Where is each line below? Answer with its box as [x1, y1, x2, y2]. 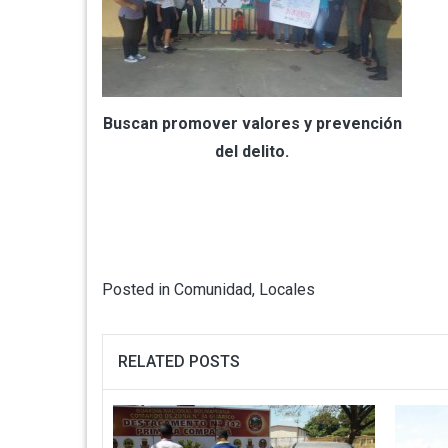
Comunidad [174, 279, 252, 299]
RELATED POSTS [118, 351, 240, 371]
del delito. [215, 141, 289, 161]
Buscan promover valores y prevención [102, 113, 402, 133]
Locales [259, 279, 315, 299]
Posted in [102, 279, 174, 299]
